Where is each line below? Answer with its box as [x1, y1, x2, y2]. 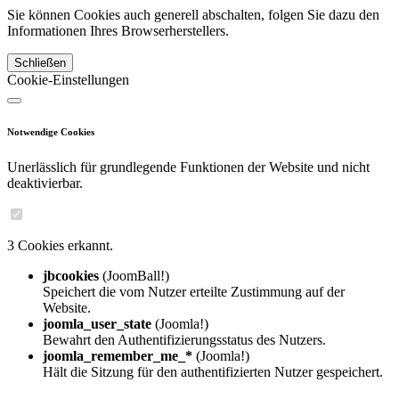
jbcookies [43, 267, 99, 283]
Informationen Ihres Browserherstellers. [7, 22, 229, 38]
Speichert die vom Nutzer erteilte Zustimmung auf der [43, 283, 345, 299]
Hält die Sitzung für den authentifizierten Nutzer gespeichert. [43, 363, 383, 379]
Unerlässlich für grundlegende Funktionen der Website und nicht [7, 159, 370, 175]
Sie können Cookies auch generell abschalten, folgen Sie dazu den [7, 6, 379, 22]
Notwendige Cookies [7, 126, 94, 137]
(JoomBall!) [102, 267, 169, 283]
